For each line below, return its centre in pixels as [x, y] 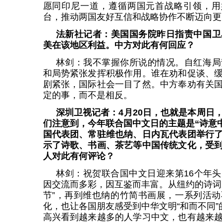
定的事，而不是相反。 [87, 95]
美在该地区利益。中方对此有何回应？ [119, 45]
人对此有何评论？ [79, 156]
